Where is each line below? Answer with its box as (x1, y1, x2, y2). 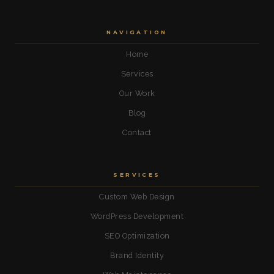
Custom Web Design (99, 192, 175, 202)
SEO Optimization (104, 231, 170, 241)
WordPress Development (90, 212, 184, 221)
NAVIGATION (106, 29, 168, 36)
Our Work (119, 89, 155, 98)
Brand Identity (110, 251, 164, 261)
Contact (122, 128, 152, 138)
